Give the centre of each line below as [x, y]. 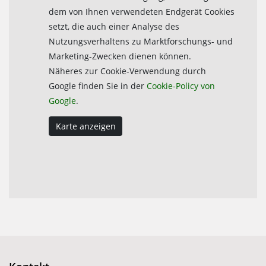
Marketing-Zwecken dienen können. [120, 56]
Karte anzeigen [85, 126]
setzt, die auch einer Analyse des [114, 26]
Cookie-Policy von [181, 85]
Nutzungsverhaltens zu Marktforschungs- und [141, 41]
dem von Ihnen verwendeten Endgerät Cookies [142, 11]
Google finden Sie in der [98, 85]
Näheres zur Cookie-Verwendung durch [128, 71]
